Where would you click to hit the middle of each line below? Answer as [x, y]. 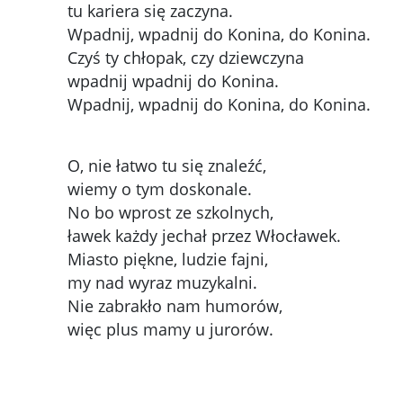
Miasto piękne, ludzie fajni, [167, 260]
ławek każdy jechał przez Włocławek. [204, 236]
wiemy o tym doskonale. [159, 189]
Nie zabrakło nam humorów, [175, 306]
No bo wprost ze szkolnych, [170, 213]
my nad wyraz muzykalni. [162, 283]
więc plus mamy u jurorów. [170, 330]
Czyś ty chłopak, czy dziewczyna [185, 58]
